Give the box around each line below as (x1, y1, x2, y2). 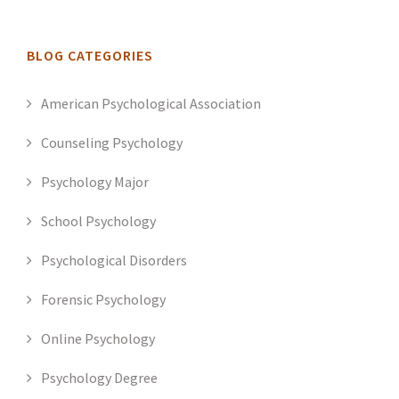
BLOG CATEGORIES (27, 46, 153, 65)
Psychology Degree (41, 369, 158, 387)
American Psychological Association (41, 94, 261, 113)
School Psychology (41, 212, 156, 231)
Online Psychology (41, 330, 155, 348)
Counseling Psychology (41, 134, 183, 152)
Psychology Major (41, 173, 149, 191)
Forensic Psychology (41, 290, 166, 309)
